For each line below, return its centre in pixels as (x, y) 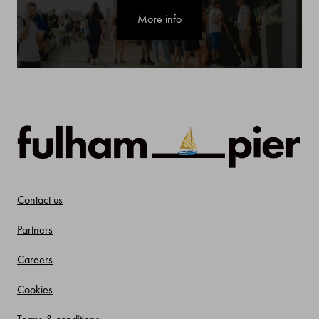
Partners (35, 229)
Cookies (35, 289)
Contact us (40, 199)
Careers (35, 259)
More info (159, 19)
